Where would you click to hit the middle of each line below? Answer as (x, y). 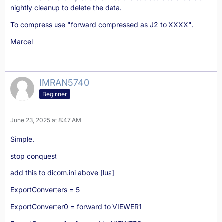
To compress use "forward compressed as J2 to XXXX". (102, 25)
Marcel (22, 41)
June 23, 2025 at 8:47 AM (46, 120)
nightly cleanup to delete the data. (66, 8)
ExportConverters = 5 (45, 190)
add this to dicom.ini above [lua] (62, 173)
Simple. (22, 139)
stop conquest (34, 156)
